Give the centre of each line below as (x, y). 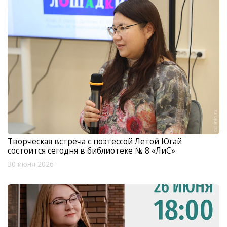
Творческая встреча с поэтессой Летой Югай (95, 142)
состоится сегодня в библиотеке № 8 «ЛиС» (91, 151)
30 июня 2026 (31, 164)
